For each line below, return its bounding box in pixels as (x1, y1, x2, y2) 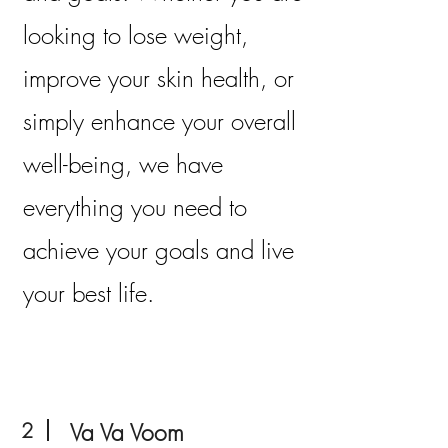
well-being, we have (23, 148, 223, 180)
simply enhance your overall (23, 105, 296, 137)
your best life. (23, 277, 154, 309)
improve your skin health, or (23, 62, 294, 94)
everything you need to (23, 191, 247, 223)
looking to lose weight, (23, 19, 248, 51)
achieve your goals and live (23, 234, 294, 266)
